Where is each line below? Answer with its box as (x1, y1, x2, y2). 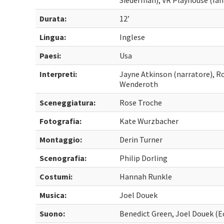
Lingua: (39, 32, 66, 42)
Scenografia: (39, 153, 87, 163)
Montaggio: (39, 134, 82, 144)
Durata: (39, 13, 67, 23)
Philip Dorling (119, 153, 168, 163)
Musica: (39, 190, 67, 200)
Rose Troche (119, 97, 162, 107)
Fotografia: (39, 116, 82, 126)
